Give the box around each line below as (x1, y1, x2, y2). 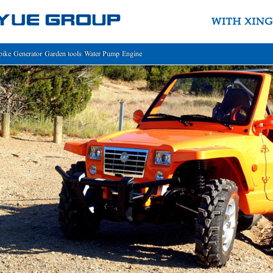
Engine (122, 49, 142, 58)
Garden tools (44, 49, 82, 58)
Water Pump (84, 49, 119, 58)
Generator (13, 49, 42, 58)
